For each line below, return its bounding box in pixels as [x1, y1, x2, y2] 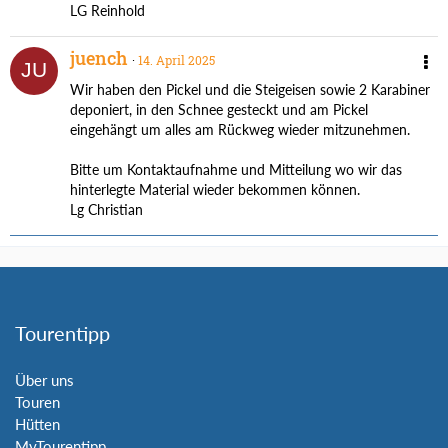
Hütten [15, 414, 60, 433]
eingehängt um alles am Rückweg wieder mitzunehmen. [70, 120, 410, 138]
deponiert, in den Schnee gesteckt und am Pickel [70, 100, 368, 118]
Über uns [15, 370, 74, 389]
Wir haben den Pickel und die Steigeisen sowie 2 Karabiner [70, 80, 430, 98]
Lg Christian [70, 200, 143, 218]
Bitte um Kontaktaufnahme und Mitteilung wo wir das [70, 160, 402, 178]
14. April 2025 [138, 51, 215, 68]
